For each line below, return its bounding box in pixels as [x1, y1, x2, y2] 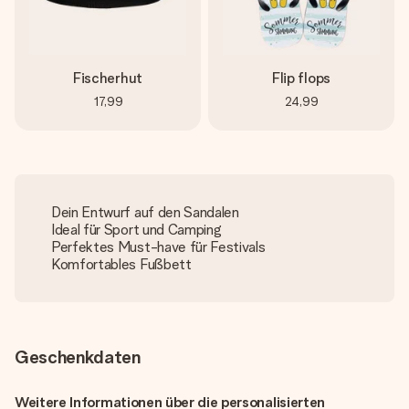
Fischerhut [73, 69, 142, 87]
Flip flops [272, 69, 330, 87]
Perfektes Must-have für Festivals [51, 238, 266, 256]
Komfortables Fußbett [51, 256, 192, 273]
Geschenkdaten [15, 346, 141, 368]
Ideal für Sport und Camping [51, 221, 222, 238]
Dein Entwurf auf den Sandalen [51, 204, 239, 221]
